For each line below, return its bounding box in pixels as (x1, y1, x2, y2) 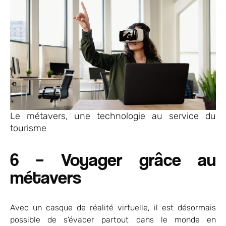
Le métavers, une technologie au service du (10, 110, 216, 122)
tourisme (10, 123, 46, 134)
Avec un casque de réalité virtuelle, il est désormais (10, 203, 216, 213)
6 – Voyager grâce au (10, 148, 216, 171)
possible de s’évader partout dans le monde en (10, 215, 216, 225)
